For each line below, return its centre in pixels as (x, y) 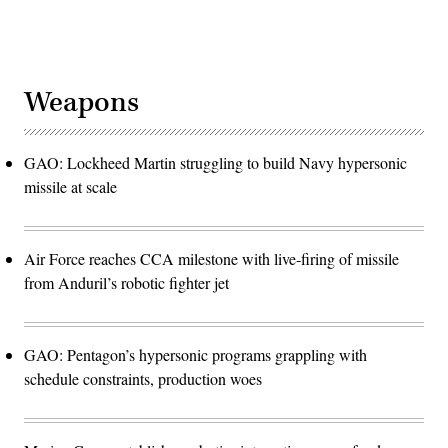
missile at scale (70, 186)
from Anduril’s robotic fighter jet (126, 282)
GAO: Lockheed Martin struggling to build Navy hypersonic (215, 162)
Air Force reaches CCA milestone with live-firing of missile (211, 258)
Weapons (81, 102)
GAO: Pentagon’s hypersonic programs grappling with (195, 354)
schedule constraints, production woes (143, 378)
